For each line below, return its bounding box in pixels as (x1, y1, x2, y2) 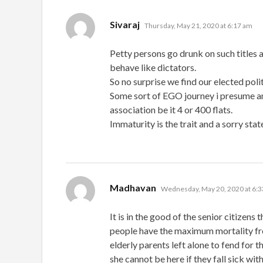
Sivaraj (110, 18, 140, 30)
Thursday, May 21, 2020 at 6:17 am (144, 21, 252, 30)
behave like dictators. (110, 61, 196, 73)
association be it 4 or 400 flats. (110, 103, 232, 115)
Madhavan (110, 181, 156, 193)
